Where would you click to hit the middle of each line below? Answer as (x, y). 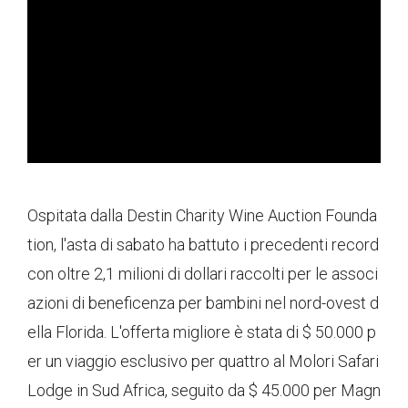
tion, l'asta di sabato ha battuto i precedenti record (203, 245)
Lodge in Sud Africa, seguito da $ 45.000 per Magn (204, 391)
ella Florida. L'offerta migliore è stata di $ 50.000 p (202, 332)
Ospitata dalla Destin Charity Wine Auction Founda (202, 216)
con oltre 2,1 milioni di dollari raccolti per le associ (203, 274)
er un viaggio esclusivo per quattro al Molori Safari (203, 362)
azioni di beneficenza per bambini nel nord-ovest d (203, 303)
